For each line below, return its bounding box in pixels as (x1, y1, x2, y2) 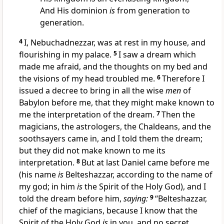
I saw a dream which (118, 49, 196, 60)
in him (51, 181, 77, 192)
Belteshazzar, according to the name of (63, 169, 212, 180)
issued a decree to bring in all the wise (19, 85, 165, 96)
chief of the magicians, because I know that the (19, 205, 197, 216)
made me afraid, (19, 61, 83, 72)
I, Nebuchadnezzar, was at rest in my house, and (24, 37, 205, 48)
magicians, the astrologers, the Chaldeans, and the (19, 121, 211, 132)
